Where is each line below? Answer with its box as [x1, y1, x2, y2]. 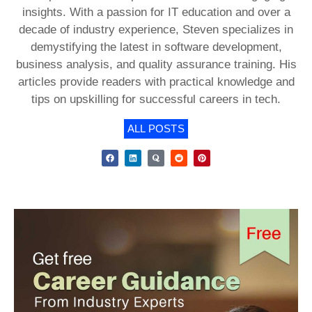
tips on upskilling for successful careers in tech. [31, 92, 281, 106]
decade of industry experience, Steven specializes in [19, 22, 293, 36]
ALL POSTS [127, 122, 185, 134]
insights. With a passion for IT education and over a [22, 5, 290, 19]
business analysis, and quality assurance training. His [15, 57, 297, 71]
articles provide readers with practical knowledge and [17, 75, 295, 88]
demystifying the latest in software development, [30, 40, 282, 54]
